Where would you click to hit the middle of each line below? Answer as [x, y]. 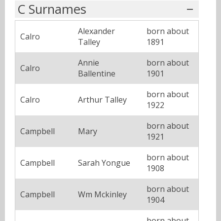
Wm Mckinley [102, 195]
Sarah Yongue [104, 163]
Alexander [96, 31]
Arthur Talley [102, 100]
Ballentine [97, 74]
